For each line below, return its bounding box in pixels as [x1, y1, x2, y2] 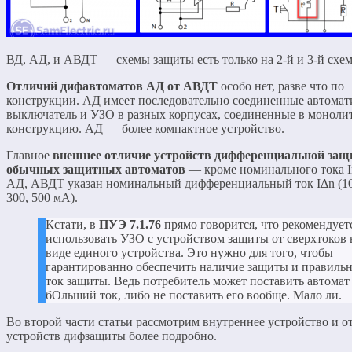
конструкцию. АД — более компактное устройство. [6, 121, 284, 135]
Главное [6, 148, 53, 162]
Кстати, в [46, 217, 99, 231]
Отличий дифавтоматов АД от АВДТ [6, 79, 218, 93]
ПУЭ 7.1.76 [99, 217, 161, 231]
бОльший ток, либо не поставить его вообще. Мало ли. [46, 288, 342, 302]
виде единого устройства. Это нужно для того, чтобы [46, 245, 333, 259]
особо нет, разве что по [218, 79, 344, 93]
